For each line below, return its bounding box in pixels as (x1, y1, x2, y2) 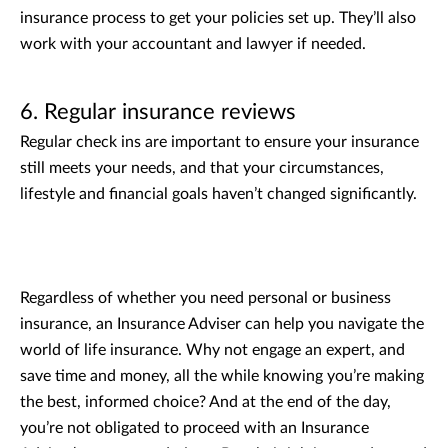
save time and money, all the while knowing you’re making (20, 367, 424, 384)
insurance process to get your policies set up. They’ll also (20, 9, 416, 26)
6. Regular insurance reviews (20, 100, 296, 123)
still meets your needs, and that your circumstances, (20, 159, 384, 176)
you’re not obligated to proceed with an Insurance (20, 419, 369, 436)
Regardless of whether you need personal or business (20, 289, 391, 306)
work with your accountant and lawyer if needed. (20, 35, 366, 52)
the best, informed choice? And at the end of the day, (20, 393, 391, 410)
